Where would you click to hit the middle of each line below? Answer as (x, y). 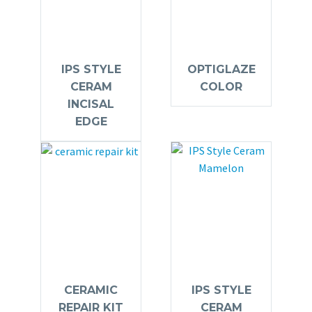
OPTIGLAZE (221, 69)
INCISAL (91, 104)
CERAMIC (91, 290)
